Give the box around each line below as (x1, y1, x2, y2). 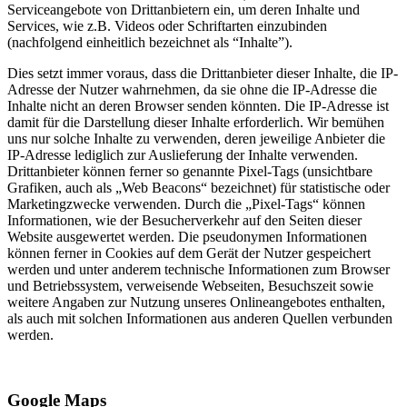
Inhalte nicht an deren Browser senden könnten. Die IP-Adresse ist (7, 97, 389, 114)
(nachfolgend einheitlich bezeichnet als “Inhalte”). (7, 34, 293, 50)
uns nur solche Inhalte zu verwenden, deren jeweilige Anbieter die (7, 130, 385, 146)
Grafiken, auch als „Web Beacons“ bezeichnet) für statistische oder (7, 179, 390, 195)
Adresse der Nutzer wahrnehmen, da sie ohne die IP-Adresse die (7, 81, 377, 97)
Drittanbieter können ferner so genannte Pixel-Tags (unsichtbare (7, 163, 372, 179)
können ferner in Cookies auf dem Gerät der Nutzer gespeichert (7, 244, 371, 261)
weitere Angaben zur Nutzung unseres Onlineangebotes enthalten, (7, 293, 385, 310)
